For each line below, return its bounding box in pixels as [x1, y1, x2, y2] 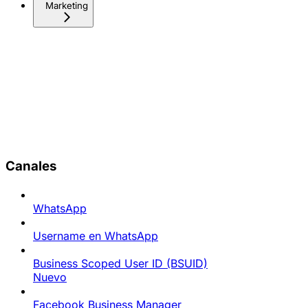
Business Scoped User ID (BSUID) [33, 256, 208, 270]
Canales [5, 158, 56, 175]
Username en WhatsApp [33, 228, 158, 243]
